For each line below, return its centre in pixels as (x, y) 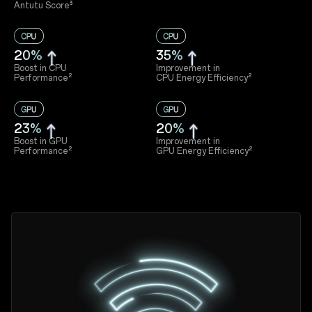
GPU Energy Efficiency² (204, 151)
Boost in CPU (41, 69)
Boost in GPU (41, 142)
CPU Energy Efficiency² (204, 78)
